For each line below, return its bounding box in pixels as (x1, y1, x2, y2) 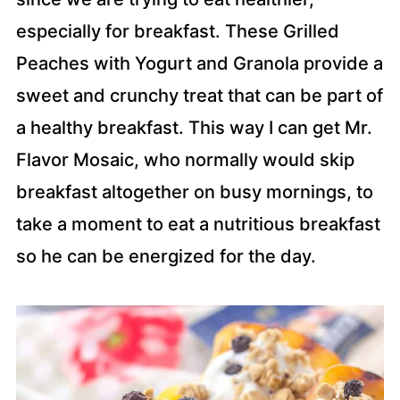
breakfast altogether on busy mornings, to (15, 181, 373, 203)
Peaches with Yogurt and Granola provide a (15, 53, 383, 74)
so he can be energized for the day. (15, 246, 316, 267)
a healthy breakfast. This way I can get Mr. (15, 117, 372, 138)
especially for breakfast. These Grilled (15, 21, 339, 42)
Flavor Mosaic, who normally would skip (15, 149, 354, 171)
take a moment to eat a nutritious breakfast (15, 213, 380, 235)
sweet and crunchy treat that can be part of (15, 85, 383, 106)
